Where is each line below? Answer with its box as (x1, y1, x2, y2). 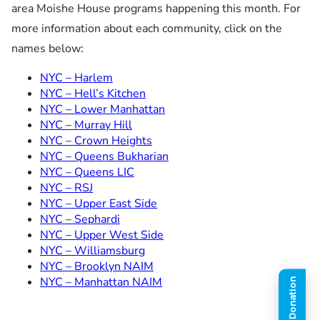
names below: (11, 40, 84, 56)
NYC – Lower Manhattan (40, 101, 165, 117)
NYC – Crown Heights (40, 132, 152, 149)
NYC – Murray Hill (40, 116, 132, 133)
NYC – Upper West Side (40, 226, 164, 243)
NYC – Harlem (40, 69, 113, 86)
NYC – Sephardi (40, 211, 120, 227)
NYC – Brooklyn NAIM (40, 258, 154, 274)
